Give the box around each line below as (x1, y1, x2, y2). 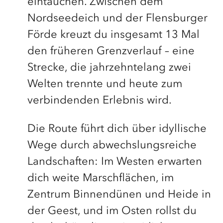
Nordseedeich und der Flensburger (27, 13, 208, 24)
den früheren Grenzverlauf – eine (27, 46, 195, 57)
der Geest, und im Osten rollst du (27, 206, 197, 217)
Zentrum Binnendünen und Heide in (27, 189, 211, 200)
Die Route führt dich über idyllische (27, 123, 207, 134)
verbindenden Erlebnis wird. (27, 95, 172, 106)
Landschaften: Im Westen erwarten (27, 156, 202, 167)
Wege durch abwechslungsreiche (27, 140, 197, 151)
